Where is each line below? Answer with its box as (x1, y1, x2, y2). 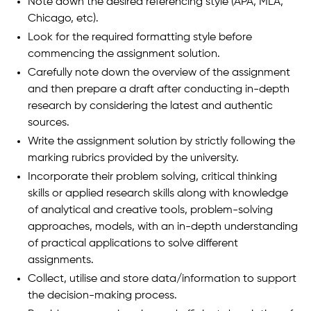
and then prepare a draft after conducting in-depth (28, 83, 289, 95)
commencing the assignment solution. (28, 48, 220, 60)
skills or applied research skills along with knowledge (28, 187, 288, 199)
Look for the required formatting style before (28, 31, 252, 43)
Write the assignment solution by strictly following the (28, 135, 295, 147)
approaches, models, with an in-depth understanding (28, 221, 298, 233)
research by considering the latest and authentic (28, 100, 273, 112)
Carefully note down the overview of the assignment (28, 67, 290, 78)
